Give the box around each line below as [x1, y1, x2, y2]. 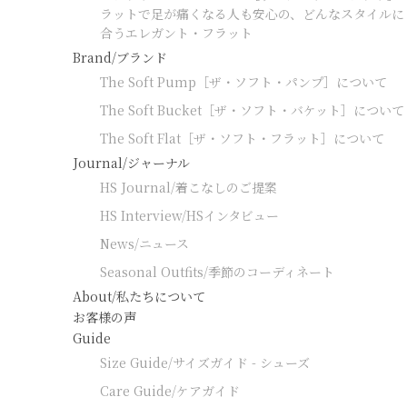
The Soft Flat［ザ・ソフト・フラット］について [100, 129, 384, 148]
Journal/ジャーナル [73, 154, 190, 173]
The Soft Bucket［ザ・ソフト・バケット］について [100, 101, 404, 120]
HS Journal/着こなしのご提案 [100, 178, 277, 197]
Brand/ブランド [73, 48, 167, 67]
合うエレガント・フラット [100, 24, 253, 43]
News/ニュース [100, 234, 189, 253]
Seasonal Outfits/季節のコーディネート [100, 263, 334, 282]
